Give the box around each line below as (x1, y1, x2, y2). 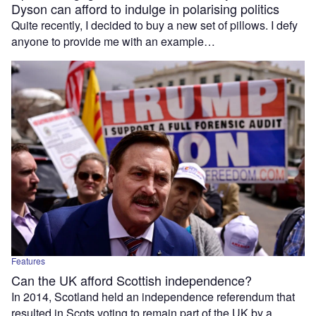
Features (11, 254, 45, 267)
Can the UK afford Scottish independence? (11, 270, 252, 289)
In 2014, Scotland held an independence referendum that (11, 288, 295, 305)
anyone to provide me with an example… (11, 33, 215, 50)
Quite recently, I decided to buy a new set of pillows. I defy (11, 17, 298, 34)
